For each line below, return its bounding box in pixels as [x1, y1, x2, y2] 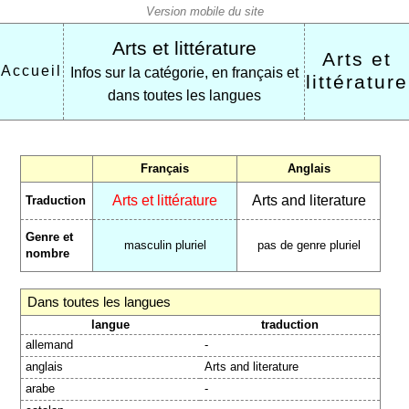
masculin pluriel [123, 238, 206, 252]
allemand [26, 338, 74, 351]
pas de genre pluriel [257, 238, 361, 252]
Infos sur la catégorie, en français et [69, 65, 299, 80]
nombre [26, 246, 70, 260]
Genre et [26, 230, 74, 244]
